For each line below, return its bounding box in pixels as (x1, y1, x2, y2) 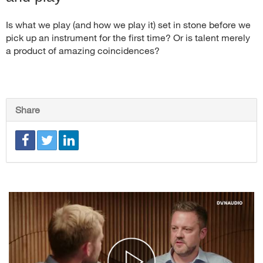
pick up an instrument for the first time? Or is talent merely (6, 31, 250, 43)
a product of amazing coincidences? (6, 44, 160, 56)
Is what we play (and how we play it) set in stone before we (6, 18, 251, 30)
